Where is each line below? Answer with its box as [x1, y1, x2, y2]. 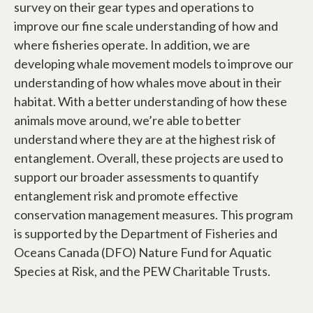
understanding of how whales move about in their [14, 74, 282, 90]
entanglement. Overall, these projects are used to [14, 150, 283, 166]
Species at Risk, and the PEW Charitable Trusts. [14, 263, 270, 279]
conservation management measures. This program [14, 206, 293, 222]
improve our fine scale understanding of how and [14, 17, 278, 34]
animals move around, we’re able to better [14, 112, 241, 128]
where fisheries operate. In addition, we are [14, 36, 250, 52]
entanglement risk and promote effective [14, 187, 238, 203]
